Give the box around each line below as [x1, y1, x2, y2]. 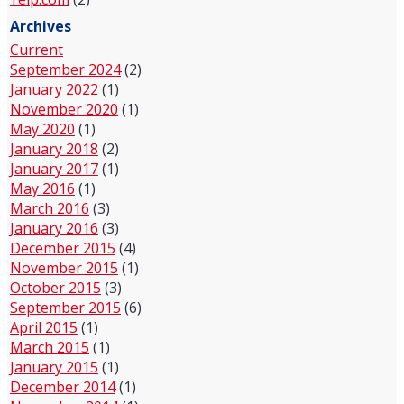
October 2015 [10, 277, 101, 298]
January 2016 [10, 217, 98, 238]
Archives [10, 15, 71, 36]
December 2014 [10, 376, 115, 397]
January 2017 [10, 158, 98, 179]
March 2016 [10, 197, 89, 218]
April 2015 [10, 317, 78, 337]
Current [10, 39, 63, 60]
